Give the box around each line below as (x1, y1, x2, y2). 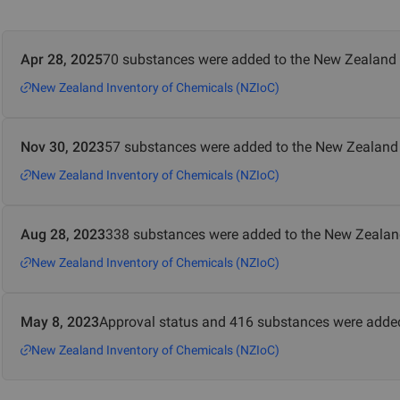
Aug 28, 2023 (21, 226, 105, 243)
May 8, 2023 (21, 313, 99, 330)
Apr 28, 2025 (21, 51, 103, 68)
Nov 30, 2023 (21, 138, 104, 155)
